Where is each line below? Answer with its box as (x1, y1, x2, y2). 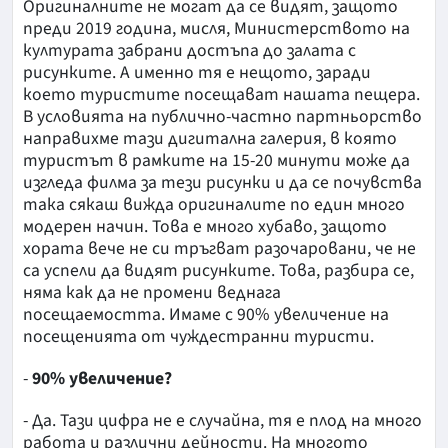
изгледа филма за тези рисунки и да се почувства (23, 169, 422, 195)
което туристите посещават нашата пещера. (23, 81, 420, 107)
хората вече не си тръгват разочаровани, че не (23, 235, 416, 261)
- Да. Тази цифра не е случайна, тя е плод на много (23, 407, 422, 433)
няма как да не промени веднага (23, 279, 281, 305)
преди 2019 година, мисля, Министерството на (23, 15, 410, 41)
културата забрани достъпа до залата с (23, 37, 356, 63)
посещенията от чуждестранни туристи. (23, 323, 374, 349)
